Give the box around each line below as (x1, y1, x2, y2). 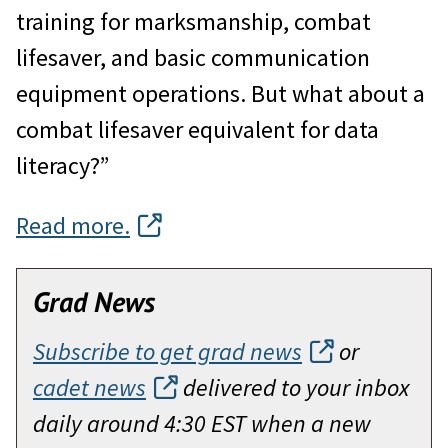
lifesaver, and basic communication (16, 41, 370, 73)
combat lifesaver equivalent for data (16, 113, 379, 145)
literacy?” (16, 149, 109, 181)
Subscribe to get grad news (33, 335, 302, 367)
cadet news (33, 371, 146, 403)
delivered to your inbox (178, 371, 409, 403)
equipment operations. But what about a (16, 77, 425, 109)
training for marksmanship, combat (16, 5, 371, 37)
